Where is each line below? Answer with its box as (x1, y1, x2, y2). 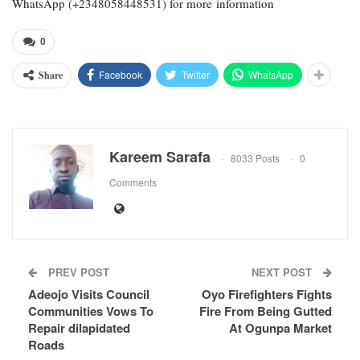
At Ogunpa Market (229, 319, 332, 337)
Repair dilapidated (28, 319, 130, 337)
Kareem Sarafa (109, 146, 211, 168)
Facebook (99, 67, 142, 82)
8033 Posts (231, 151, 280, 166)
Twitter (182, 67, 210, 82)
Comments (109, 175, 157, 190)
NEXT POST (252, 264, 315, 280)
